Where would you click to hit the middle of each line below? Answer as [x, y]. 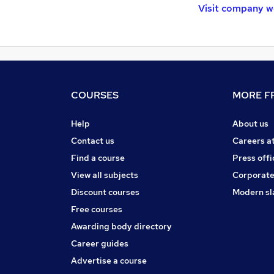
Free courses [97, 209]
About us [250, 123]
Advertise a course [109, 260]
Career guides [100, 243]
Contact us [93, 140]
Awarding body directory [121, 226]
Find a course [98, 157]
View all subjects [105, 175]
